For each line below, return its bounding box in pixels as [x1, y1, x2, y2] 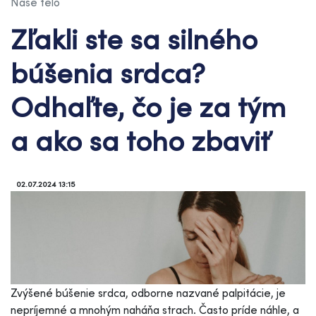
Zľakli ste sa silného [11, 20, 257, 56]
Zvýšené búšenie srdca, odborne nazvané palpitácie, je [11, 285, 286, 300]
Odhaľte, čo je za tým [11, 88, 286, 124]
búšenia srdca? [11, 54, 205, 90]
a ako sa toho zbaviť [11, 122, 269, 158]
